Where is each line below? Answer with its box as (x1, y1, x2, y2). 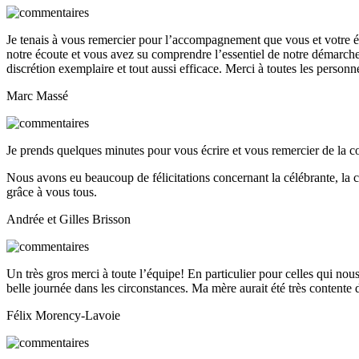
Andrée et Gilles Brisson (6, 212, 131, 227)
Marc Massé (6, 89, 68, 103)
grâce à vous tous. (6, 185, 97, 200)
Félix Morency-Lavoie (6, 309, 120, 323)
